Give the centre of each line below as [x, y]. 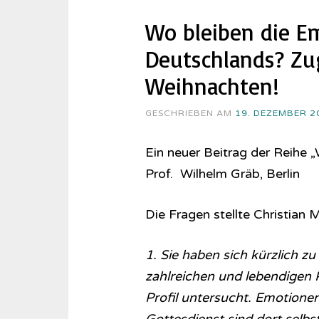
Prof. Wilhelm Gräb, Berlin [222, 174]
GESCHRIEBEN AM [190, 113]
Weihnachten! [212, 86]
